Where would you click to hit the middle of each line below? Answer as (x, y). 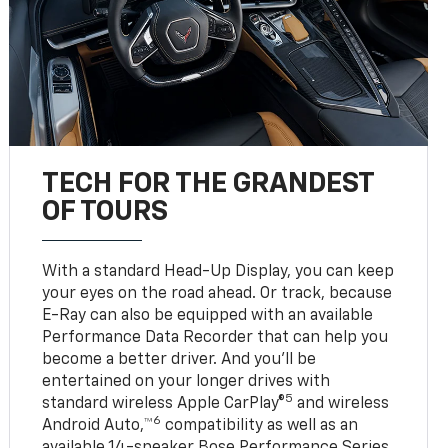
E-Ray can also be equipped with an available (208, 315)
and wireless (341, 403)
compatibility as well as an (260, 425)
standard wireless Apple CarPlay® (164, 403)
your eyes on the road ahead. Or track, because (217, 293)
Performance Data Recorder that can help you (215, 337)
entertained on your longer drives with (186, 381)
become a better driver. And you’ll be (179, 359)
